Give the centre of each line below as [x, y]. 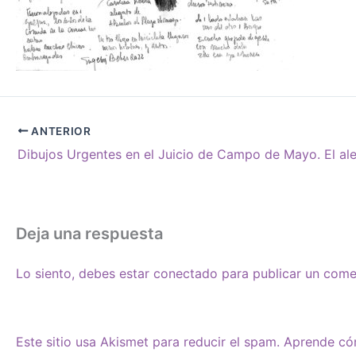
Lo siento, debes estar [85, 273]
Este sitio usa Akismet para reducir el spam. [150, 341]
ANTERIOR [60, 131]
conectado [186, 273]
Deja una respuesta [89, 233]
